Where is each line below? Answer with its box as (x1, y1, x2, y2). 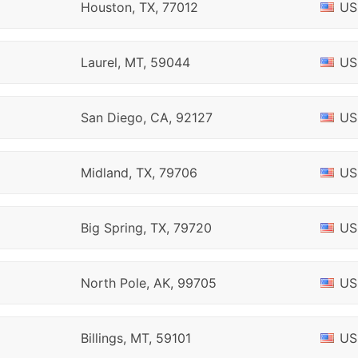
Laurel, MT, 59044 (80, 54, 190, 70)
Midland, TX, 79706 (80, 165, 197, 181)
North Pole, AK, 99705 (80, 275, 217, 291)
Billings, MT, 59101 (80, 330, 191, 346)
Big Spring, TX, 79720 (80, 220, 212, 236)
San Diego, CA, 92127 (80, 109, 213, 125)
